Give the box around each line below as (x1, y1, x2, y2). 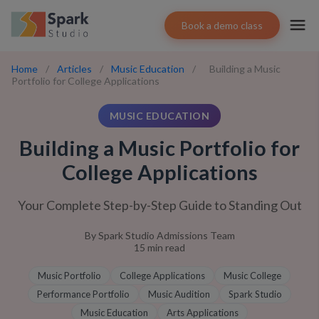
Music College (224, 270, 281, 281)
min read (145, 241, 185, 253)
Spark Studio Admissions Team (98, 229, 235, 241)
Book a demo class (182, 19, 263, 31)
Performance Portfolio (37, 288, 130, 300)
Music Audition (148, 288, 210, 300)
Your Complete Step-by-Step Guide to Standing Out (17, 197, 302, 213)
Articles (57, 63, 92, 75)
